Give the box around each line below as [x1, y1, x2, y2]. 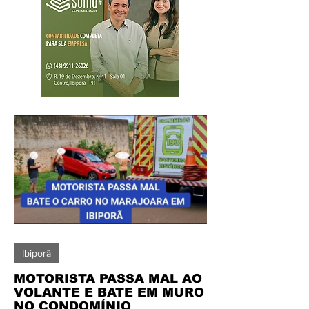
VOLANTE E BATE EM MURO [14, 285, 204, 299]
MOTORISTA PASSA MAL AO [14, 271, 202, 286]
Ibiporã [22, 247, 51, 259]
